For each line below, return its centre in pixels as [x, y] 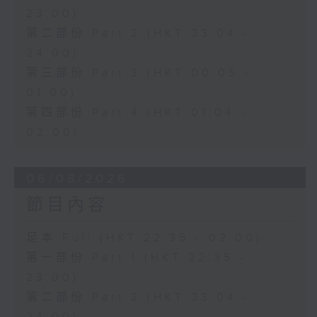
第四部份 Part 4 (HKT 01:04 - [137, 113]
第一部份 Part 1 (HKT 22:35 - [136, 258]
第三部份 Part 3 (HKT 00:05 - [139, 74]
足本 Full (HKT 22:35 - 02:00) [144, 238]
